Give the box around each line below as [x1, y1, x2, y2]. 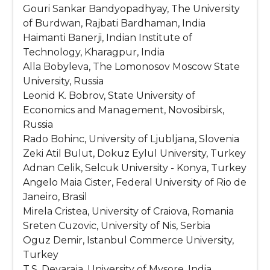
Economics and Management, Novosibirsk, [23, 104, 225, 116]
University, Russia [23, 75, 104, 87]
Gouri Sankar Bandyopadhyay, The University [23, 3, 240, 15]
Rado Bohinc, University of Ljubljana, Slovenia [23, 133, 240, 145]
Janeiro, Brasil [23, 191, 88, 203]
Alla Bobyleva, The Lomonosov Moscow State [23, 61, 240, 73]
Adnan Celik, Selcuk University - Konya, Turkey [23, 162, 247, 174]
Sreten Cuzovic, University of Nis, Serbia [23, 220, 211, 232]
